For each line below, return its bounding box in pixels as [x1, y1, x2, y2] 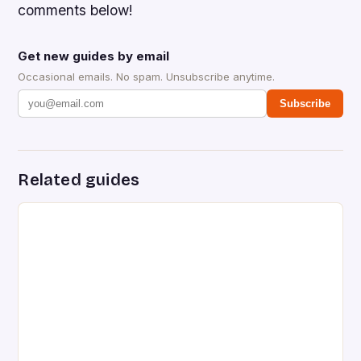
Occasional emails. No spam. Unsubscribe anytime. [18, 70, 276, 84]
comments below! [18, 2, 134, 19]
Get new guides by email [18, 48, 170, 64]
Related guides [18, 170, 140, 190]
